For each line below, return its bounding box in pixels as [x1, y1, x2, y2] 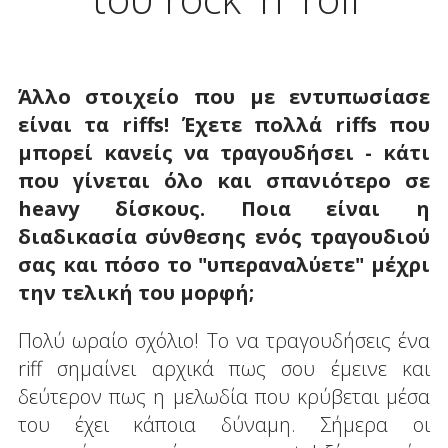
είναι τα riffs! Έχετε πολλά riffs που [17, 110, 431, 138]
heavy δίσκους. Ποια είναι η [17, 194, 431, 222]
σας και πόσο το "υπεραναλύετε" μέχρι [17, 250, 431, 278]
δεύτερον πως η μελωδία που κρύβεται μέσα [17, 382, 431, 410]
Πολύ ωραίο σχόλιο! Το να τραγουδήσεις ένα [17, 326, 431, 354]
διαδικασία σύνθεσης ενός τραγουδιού [17, 222, 431, 250]
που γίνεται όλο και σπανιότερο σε [17, 166, 431, 194]
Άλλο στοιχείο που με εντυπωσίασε [17, 82, 431, 110]
